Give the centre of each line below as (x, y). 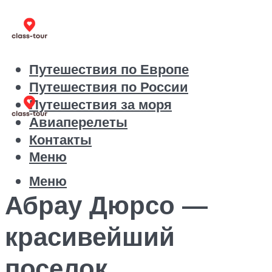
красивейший (90, 236)
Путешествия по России (109, 87)
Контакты (60, 140)
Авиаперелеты (78, 122)
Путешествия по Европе (109, 69)
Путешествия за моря (100, 104)
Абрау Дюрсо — (106, 204)
